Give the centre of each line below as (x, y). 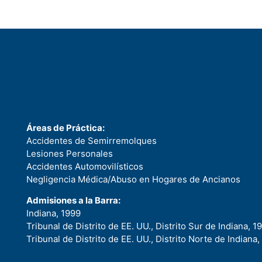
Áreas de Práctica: (65, 127)
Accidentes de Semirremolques (92, 140)
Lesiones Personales (70, 153)
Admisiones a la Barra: (73, 201)
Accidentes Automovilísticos (85, 166)
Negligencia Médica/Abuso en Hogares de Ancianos (133, 179)
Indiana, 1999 (54, 213)
